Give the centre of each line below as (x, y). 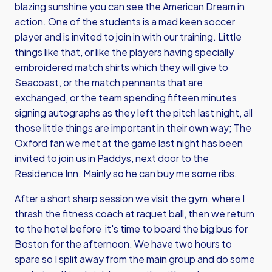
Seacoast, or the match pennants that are (109, 82)
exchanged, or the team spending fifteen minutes (126, 97)
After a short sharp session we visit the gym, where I (130, 198)
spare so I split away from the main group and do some (135, 259)
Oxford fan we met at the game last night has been (129, 143)
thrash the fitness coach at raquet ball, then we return (134, 213)
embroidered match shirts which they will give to (121, 67)
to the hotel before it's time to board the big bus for (131, 229)
